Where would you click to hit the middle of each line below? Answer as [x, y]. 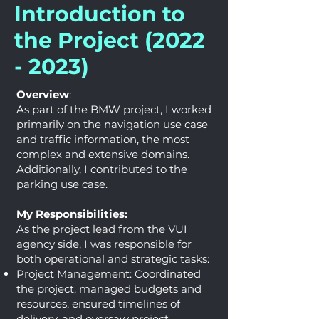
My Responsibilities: [72, 214]
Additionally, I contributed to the [102, 169]
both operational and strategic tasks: [113, 259]
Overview [43, 94]
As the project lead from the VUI [102, 229]
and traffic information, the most [103, 139]
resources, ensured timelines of [98, 304]
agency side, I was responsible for [104, 244]
